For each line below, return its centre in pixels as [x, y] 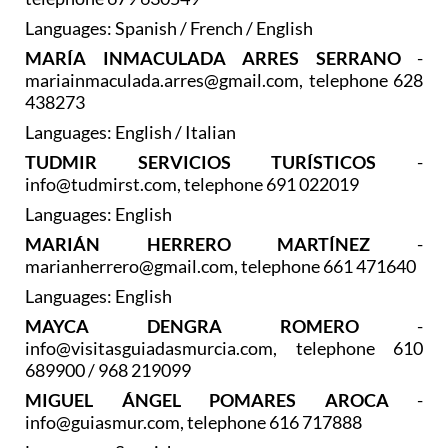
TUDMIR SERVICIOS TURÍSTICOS [201, 161]
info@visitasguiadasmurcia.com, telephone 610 [224, 347]
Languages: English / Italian [130, 131]
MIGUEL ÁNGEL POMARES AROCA [221, 399]
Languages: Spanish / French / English [169, 27]
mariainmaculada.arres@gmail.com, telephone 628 [224, 79]
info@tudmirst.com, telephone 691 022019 [192, 183]
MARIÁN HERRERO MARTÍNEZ [221, 243]
